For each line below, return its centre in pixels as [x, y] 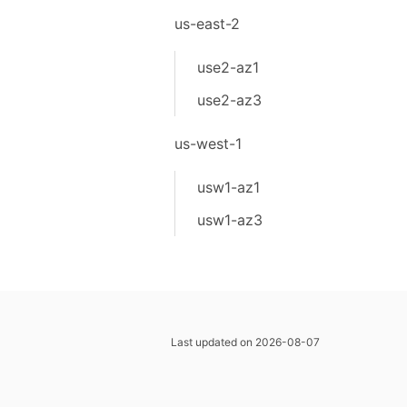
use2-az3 [229, 100]
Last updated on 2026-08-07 [245, 342]
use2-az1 [228, 67]
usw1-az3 [229, 220]
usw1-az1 [228, 187]
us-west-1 [208, 144]
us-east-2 [207, 24]
